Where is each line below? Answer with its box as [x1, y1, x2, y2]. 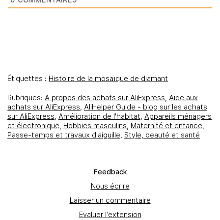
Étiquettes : [7, 74, 49, 83]
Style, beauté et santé [124, 131, 200, 139]
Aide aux [169, 93, 198, 102]
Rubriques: [7, 93, 45, 102]
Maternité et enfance [131, 121, 202, 130]
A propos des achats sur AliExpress [45, 93, 165, 102]
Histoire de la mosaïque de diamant [49, 74, 168, 83]
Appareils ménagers [144, 112, 212, 121]
